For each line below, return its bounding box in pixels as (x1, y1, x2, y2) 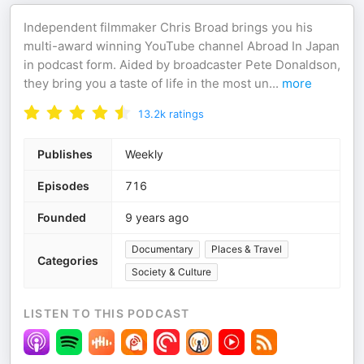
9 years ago (125, 210, 188, 224)
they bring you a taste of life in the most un (24, 76, 269, 91)
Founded (37, 210, 86, 224)
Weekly (125, 147, 163, 161)
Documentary (132, 243, 193, 255)
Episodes (37, 179, 89, 193)
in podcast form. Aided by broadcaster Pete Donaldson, (24, 57, 340, 72)
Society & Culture (132, 266, 211, 278)
